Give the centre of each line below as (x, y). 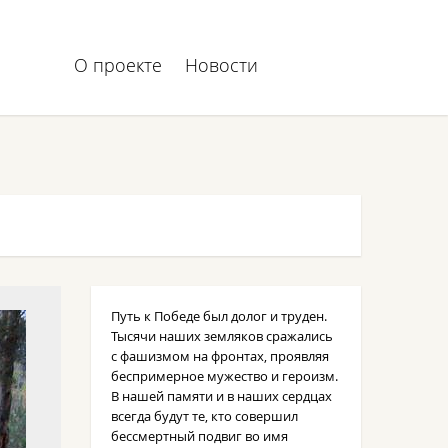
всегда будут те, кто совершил (204, 416)
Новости (221, 65)
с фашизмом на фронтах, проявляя (220, 356)
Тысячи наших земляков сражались (222, 336)
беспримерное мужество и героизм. (224, 376)
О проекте (118, 65)
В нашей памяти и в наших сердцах (221, 396)
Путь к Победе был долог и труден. (219, 316)
